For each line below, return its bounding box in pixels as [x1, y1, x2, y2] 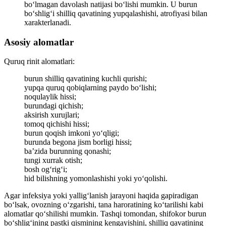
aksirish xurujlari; [24, 110, 79, 120]
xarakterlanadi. [24, 18, 71, 27]
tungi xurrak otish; [24, 156, 82, 165]
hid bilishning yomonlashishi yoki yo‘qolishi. [24, 174, 167, 183]
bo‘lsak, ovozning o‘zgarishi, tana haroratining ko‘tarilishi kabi [4, 200, 203, 209]
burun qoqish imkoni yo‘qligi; [24, 129, 119, 138]
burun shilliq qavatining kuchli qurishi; [24, 74, 147, 83]
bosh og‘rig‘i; [24, 165, 67, 174]
